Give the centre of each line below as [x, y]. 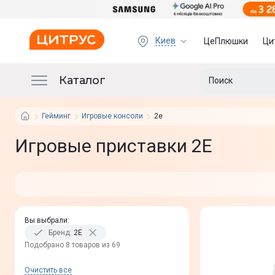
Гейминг [56, 116]
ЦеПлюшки [226, 41]
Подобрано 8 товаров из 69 [72, 245]
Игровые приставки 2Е [114, 146]
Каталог [82, 80]
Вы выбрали [46, 220]
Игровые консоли [112, 116]
